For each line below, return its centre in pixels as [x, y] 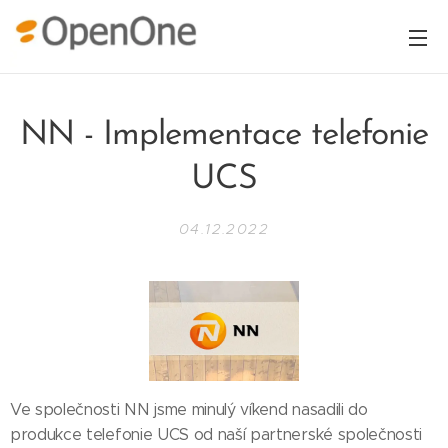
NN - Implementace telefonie [224, 135]
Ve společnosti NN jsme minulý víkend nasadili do [189, 409]
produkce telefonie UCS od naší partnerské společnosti [216, 434]
